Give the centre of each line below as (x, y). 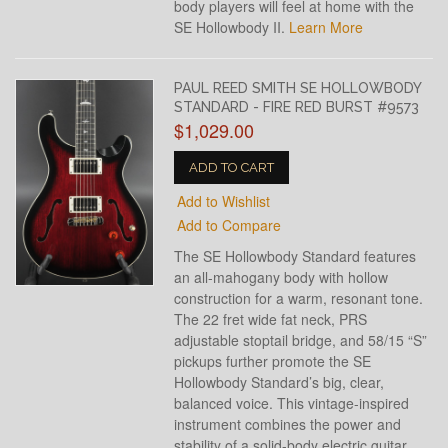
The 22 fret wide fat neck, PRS (271, 319)
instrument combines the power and (288, 424)
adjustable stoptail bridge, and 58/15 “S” (301, 340)
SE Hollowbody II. (232, 27)
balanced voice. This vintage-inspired (292, 403)
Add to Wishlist (224, 201)
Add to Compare (229, 225)
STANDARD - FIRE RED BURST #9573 (297, 107)
